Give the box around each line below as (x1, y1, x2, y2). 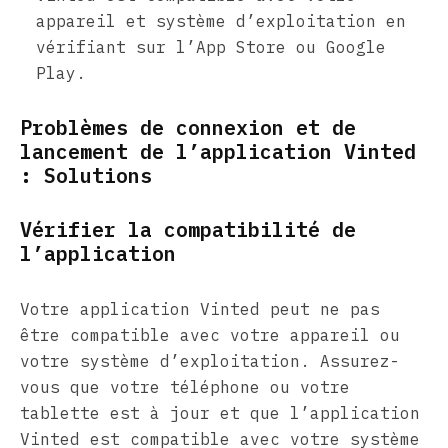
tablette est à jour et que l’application (20, 402, 420, 423)
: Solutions (20, 161, 152, 189)
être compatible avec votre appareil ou (20, 324, 400, 345)
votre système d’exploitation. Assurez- (20, 350, 400, 371)
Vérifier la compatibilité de (20, 215, 356, 243)
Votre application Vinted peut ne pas (20, 298, 380, 319)
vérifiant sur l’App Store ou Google (36, 36, 386, 57)
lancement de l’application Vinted (20, 137, 416, 165)
